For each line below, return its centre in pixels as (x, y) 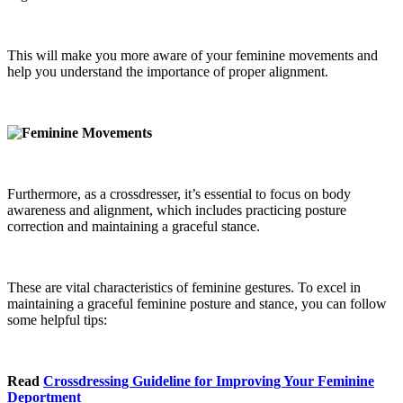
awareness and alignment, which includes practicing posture (177, 210)
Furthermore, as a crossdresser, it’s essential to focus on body (179, 194)
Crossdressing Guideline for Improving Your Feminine (209, 381)
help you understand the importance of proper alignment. (168, 72)
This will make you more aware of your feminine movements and (193, 56)
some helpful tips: (57, 320)
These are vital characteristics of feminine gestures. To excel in (184, 288)
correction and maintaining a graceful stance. (134, 227)
